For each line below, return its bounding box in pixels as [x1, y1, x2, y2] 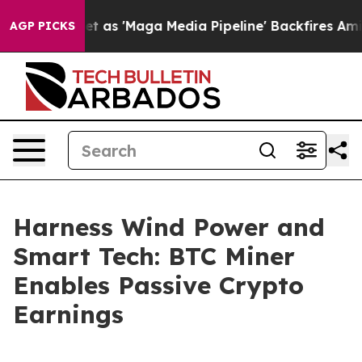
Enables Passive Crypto [13, 270, 304, 301]
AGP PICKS [10, 19, 75, 33]
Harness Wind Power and [13, 212, 325, 242]
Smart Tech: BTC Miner [13, 241, 295, 271]
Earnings [13, 299, 124, 330]
